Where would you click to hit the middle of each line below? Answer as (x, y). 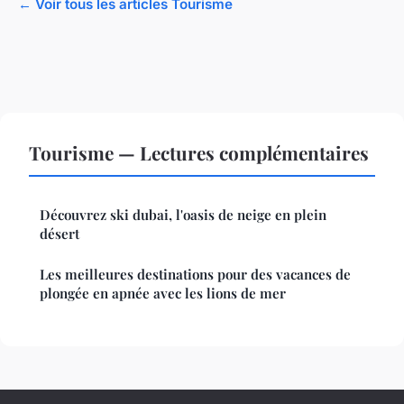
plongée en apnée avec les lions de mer (163, 294)
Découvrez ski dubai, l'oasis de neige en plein (183, 215)
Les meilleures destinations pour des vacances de (195, 275)
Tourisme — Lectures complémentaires (199, 153)
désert (60, 234)
